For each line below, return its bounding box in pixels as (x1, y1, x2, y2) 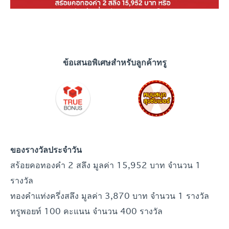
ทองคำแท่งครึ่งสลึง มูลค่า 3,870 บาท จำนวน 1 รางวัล (10, 189, 209, 202)
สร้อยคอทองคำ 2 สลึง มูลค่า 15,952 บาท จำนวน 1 (10, 158, 201, 171)
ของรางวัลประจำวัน (10, 144, 82, 155)
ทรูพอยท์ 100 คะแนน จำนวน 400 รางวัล (10, 204, 163, 217)
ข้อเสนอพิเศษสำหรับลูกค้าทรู (62, 57, 167, 67)
